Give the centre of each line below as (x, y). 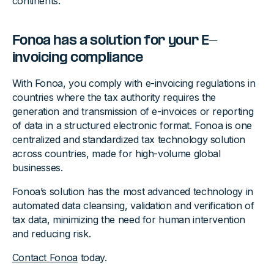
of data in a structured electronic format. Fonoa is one (132, 126)
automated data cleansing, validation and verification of (133, 206)
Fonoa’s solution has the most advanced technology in (132, 192)
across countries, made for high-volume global (116, 154)
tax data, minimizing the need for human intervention (128, 220)
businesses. (37, 168)
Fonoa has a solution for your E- (115, 41)
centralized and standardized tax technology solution (128, 140)
